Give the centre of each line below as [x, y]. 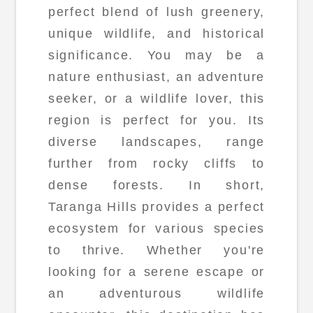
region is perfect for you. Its [156, 121]
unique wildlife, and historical [156, 34]
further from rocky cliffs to [156, 164]
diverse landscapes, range [156, 142]
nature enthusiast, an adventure [156, 77]
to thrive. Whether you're [156, 250]
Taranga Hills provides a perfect [156, 207]
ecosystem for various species [156, 229]
